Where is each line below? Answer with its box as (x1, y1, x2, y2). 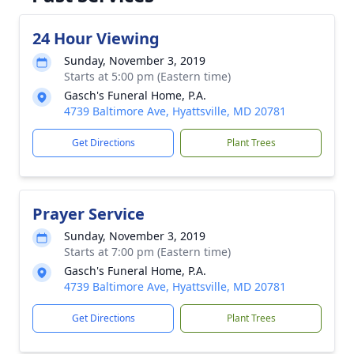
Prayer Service (32, 203, 145, 224)
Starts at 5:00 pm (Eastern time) (64, 69, 231, 84)
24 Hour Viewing (32, 28, 160, 49)
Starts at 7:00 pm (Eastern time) (64, 244, 231, 259)
